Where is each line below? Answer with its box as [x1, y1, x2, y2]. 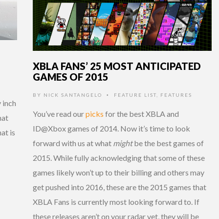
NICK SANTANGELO [44, 92, 102, 98]
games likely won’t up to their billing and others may [33, 168, 204, 177]
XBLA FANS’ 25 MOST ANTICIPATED [33, 60, 201, 72]
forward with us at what [33, 138, 113, 148]
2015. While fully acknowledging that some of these [33, 153, 205, 163]
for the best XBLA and [104, 109, 179, 119]
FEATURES [160, 92, 192, 98]
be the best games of [132, 138, 204, 148]
